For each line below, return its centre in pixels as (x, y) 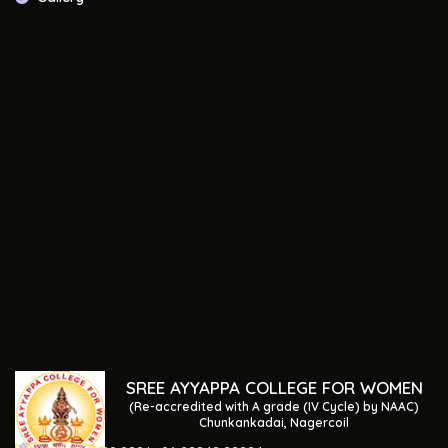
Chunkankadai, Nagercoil (274, 422)
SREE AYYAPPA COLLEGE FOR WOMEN (274, 387)
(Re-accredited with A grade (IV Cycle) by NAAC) (274, 406)
